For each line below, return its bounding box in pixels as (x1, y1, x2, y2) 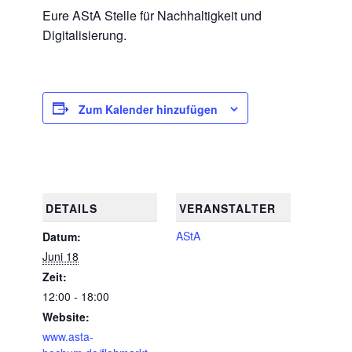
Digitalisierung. (42, 26, 126, 45)
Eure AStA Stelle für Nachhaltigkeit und (42, 6, 262, 25)
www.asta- (42, 328, 93, 345)
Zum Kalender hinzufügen (79, 101, 218, 118)
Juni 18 (42, 248, 79, 265)
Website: (42, 309, 90, 325)
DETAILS (45, 200, 97, 217)
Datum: (42, 229, 81, 245)
